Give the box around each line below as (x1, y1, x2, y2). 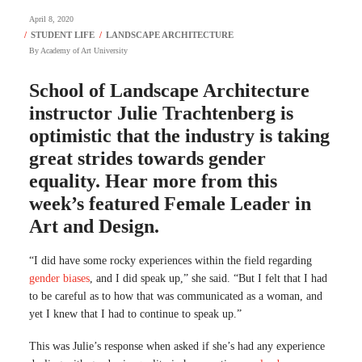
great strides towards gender (29, 148, 266, 170)
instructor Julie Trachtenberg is (29, 103, 293, 124)
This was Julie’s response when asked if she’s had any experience (29, 340, 325, 353)
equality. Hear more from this (29, 170, 277, 192)
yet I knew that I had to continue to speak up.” (29, 308, 242, 321)
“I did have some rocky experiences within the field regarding (29, 255, 312, 267)
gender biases (29, 272, 90, 285)
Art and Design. (29, 216, 159, 238)
